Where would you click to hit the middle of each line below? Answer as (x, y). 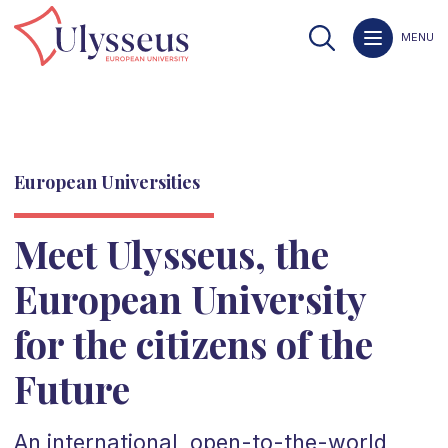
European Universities (106, 182)
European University (190, 298)
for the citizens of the (193, 343)
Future (71, 388)
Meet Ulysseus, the (171, 253)
